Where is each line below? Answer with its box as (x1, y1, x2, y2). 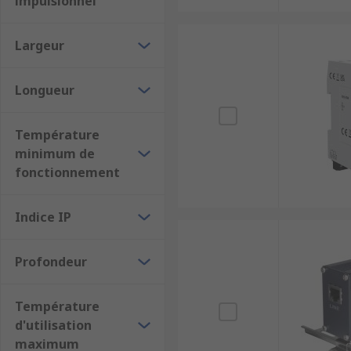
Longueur (15, 81, 74, 99)
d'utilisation (15, 317, 92, 334)
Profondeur (15, 253, 87, 270)
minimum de (15, 145, 95, 162)
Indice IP (15, 208, 71, 226)
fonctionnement (15, 164, 120, 181)
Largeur (15, 37, 64, 54)
